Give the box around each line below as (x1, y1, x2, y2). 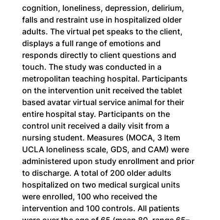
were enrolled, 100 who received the (22, 192, 159, 201)
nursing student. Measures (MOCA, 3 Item (22, 133, 182, 142)
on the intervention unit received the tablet (22, 85, 184, 95)
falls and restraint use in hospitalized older (22, 15, 184, 25)
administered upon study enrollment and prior (22, 156, 196, 166)
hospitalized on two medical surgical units (22, 180, 182, 190)
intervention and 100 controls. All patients (22, 203, 182, 213)
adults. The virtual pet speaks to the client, (22, 27, 185, 36)
